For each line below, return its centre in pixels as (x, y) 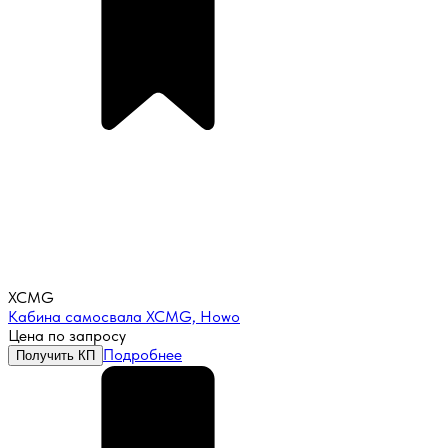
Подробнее (142, 355)
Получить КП (55, 356)
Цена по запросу (67, 336)
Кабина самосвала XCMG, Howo (124, 317)
